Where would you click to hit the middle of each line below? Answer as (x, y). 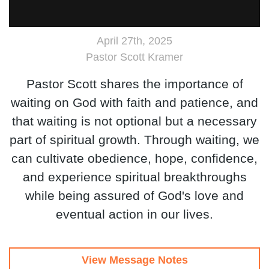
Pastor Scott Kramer (134, 57)
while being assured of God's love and (134, 196)
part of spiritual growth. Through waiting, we (134, 140)
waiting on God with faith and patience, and (134, 103)
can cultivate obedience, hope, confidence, (134, 159)
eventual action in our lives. (134, 214)
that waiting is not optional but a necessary (134, 121)
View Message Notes (134, 260)
